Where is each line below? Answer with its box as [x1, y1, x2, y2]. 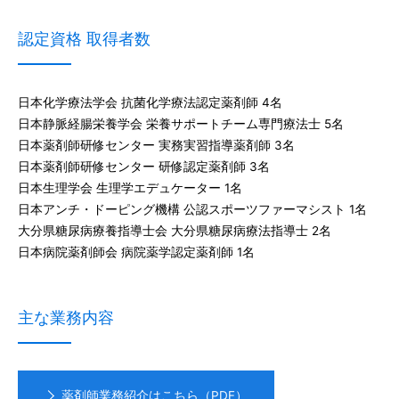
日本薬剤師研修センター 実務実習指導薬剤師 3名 [18, 138, 295, 152]
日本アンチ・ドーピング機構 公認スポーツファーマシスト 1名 [18, 202, 367, 216]
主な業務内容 [18, 308, 114, 327]
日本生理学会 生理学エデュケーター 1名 [18, 181, 242, 195]
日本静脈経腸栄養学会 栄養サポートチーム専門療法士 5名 [18, 117, 344, 131]
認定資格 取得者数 [18, 29, 151, 48]
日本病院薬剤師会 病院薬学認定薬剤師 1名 [18, 245, 255, 259]
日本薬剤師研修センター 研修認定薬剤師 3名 [18, 159, 270, 174]
